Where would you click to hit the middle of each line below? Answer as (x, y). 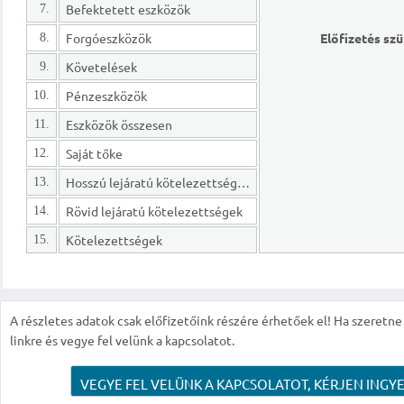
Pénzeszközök (107, 95)
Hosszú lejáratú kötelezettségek (244, 182)
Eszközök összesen (119, 124)
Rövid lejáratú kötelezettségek (155, 211)
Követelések (102, 66)
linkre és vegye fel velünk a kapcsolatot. (122, 340)
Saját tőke (95, 153)
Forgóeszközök (109, 37)
